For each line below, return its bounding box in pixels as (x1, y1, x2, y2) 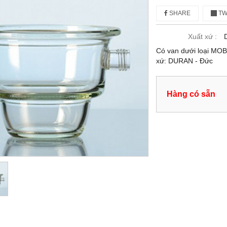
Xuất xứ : (188, 32, 217, 41)
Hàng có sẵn (167, 89, 216, 98)
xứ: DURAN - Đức (156, 56, 213, 65)
